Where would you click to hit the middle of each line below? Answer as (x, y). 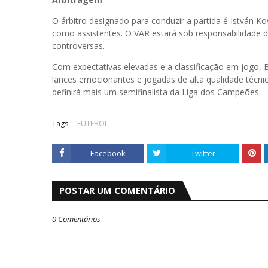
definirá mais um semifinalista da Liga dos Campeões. (156, 92)
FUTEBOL (93, 124)
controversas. (78, 46)
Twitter (203, 153)
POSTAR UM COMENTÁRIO (117, 190)
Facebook (108, 153)
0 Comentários (76, 219)
